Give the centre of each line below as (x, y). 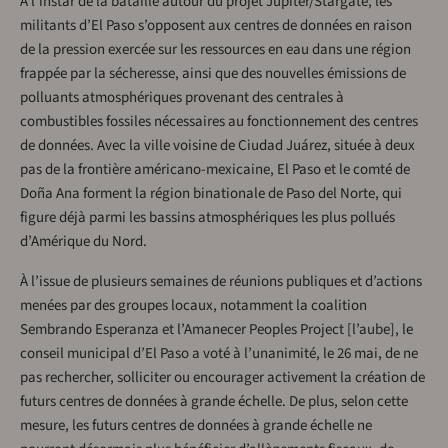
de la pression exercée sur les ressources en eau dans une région (215, 50)
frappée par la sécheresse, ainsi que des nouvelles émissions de (213, 74)
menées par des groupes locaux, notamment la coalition (193, 306)
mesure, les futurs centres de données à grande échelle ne (196, 426)
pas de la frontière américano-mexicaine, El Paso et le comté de (215, 170)
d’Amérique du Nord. (83, 242)
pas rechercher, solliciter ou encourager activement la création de (222, 378)
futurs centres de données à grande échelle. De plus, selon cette (214, 402)
